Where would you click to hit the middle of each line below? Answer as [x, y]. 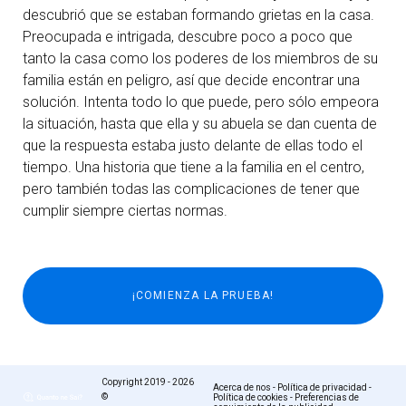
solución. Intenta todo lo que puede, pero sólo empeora [201, 102]
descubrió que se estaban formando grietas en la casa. [198, 15]
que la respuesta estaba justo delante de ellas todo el [193, 146]
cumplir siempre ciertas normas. [125, 211]
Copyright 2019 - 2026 [148, 382]
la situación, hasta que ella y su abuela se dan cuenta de [200, 124]
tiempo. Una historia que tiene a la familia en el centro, [193, 168]
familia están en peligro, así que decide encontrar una [191, 81]
